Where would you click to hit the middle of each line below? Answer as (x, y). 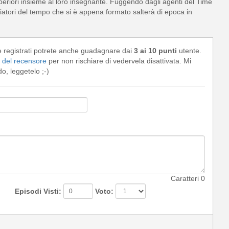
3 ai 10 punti (155, 50)
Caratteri (186, 178)
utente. (189, 50)
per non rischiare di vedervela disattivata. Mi (119, 61)
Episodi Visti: (38, 191)
